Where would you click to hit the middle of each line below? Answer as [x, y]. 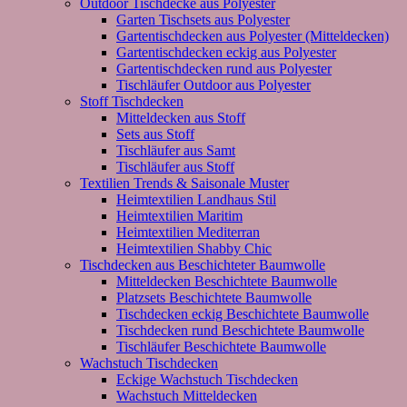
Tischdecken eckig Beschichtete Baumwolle [243, 313]
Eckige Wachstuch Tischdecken [207, 379]
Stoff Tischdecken [132, 101]
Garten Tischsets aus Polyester [203, 19]
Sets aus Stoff [155, 134]
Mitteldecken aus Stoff [181, 117]
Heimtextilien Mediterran [188, 232]
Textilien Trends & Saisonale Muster [184, 183]
